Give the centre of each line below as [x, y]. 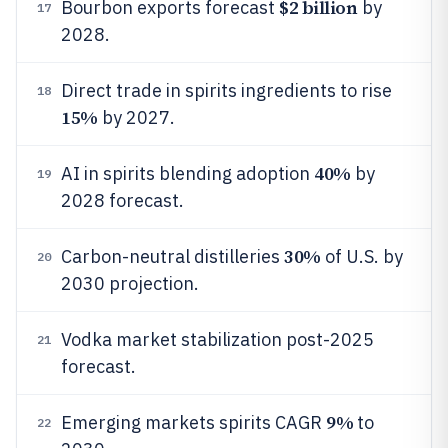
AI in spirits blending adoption [187, 173]
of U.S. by [361, 256]
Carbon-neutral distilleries [172, 256]
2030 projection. [130, 283]
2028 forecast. [122, 200]
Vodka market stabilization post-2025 [217, 339]
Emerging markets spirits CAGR [193, 422]
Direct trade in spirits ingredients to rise [226, 90]
